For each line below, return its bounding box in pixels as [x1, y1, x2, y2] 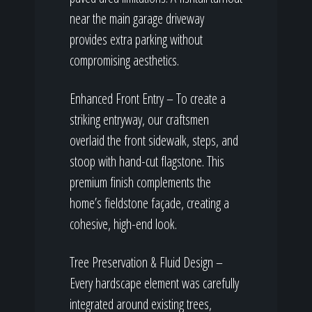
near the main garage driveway [70, 9, 204, 28]
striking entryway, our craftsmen [70, 110, 209, 129]
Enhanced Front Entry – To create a [70, 89, 226, 108]
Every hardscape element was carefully [70, 274, 239, 292]
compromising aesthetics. [70, 51, 179, 70]
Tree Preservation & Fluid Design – [70, 253, 223, 272]
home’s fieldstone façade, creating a [70, 194, 229, 212]
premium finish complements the [70, 173, 211, 192]
